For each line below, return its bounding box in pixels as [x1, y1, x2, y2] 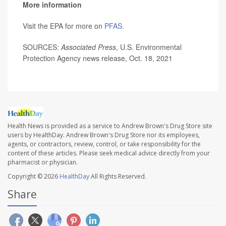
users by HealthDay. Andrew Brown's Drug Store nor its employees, [8, 130, 200, 139]
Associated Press [61, 41, 116, 52]
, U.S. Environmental [116, 41, 182, 52]
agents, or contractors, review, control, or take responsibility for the [8, 139, 201, 148]
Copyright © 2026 [8, 172, 60, 181]
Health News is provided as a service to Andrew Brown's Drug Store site [8, 121, 212, 130]
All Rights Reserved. [89, 172, 146, 181]
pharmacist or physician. [8, 157, 78, 166]
